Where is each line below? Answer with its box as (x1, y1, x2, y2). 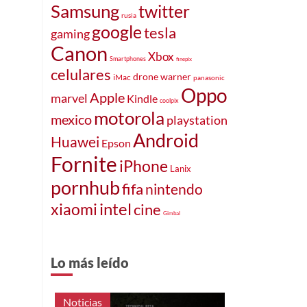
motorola (94, 106, 164, 129)
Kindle (127, 91, 158, 105)
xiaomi (51, 199, 97, 219)
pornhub (51, 175, 120, 199)
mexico (51, 110, 92, 127)
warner (160, 70, 191, 82)
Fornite (51, 151, 117, 176)
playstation (167, 112, 228, 127)
